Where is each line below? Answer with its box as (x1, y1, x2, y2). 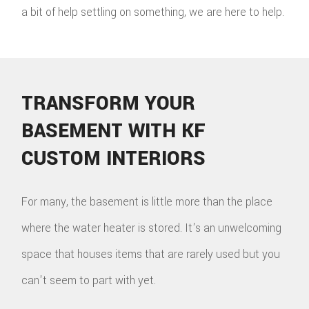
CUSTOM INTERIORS (21, 144, 206, 172)
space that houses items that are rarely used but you (21, 246, 281, 262)
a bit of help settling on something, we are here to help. (21, 4, 285, 21)
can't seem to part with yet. (21, 272, 157, 288)
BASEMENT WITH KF (21, 117, 206, 145)
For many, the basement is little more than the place (21, 193, 273, 210)
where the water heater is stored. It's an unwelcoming (21, 219, 282, 236)
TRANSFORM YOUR (21, 89, 196, 117)
